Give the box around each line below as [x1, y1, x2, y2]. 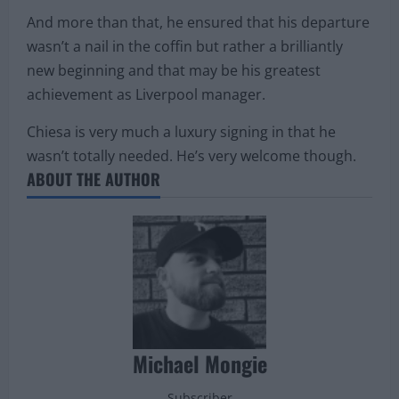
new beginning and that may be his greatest [27, 61, 321, 81]
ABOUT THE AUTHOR [27, 167, 160, 191]
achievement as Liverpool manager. [27, 85, 265, 105]
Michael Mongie [132, 347, 267, 380]
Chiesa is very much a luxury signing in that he [27, 122, 336, 142]
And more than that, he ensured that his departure [27, 12, 370, 33]
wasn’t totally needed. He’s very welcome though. [27, 146, 356, 167]
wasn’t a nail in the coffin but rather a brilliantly [27, 37, 343, 57]
